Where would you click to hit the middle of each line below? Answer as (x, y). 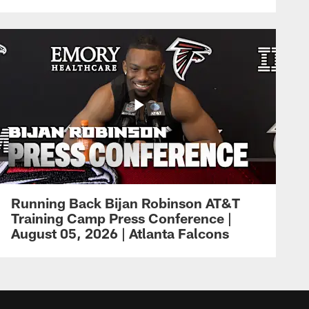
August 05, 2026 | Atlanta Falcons (120, 233)
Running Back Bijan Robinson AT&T (126, 202)
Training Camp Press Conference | (121, 218)
